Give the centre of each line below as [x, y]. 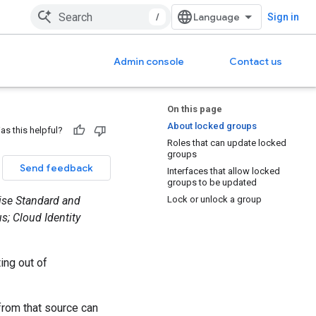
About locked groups [212, 126]
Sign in [283, 17]
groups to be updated [212, 182]
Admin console [149, 61]
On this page [195, 109]
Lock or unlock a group [214, 199]
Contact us [256, 61]
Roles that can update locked [227, 143]
